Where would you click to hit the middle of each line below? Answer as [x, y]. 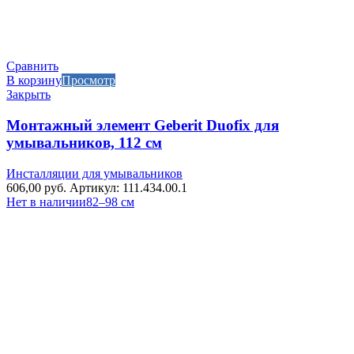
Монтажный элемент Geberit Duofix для [143, 125]
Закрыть [28, 95]
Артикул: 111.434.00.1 [128, 187]
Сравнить [32, 66]
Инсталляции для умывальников [94, 173]
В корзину [34, 81]
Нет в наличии [46, 201]
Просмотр [88, 81]
